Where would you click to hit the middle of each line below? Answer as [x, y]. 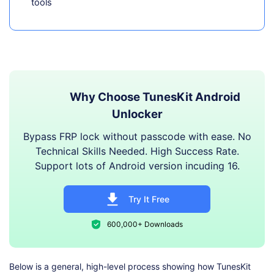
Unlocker [137, 114]
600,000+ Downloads [145, 224]
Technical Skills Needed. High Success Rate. [137, 151]
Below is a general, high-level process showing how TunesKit [130, 267]
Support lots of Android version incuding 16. [137, 166]
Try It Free [149, 199]
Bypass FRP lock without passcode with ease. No [137, 137]
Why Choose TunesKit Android [155, 97]
